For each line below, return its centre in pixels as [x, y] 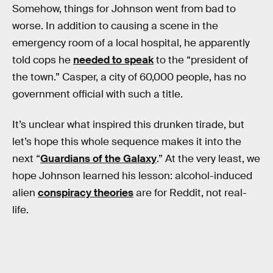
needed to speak [113, 60]
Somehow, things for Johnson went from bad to [124, 9]
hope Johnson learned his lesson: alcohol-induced [132, 175]
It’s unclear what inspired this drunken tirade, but [128, 124]
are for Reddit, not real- [190, 193]
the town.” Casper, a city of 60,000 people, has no [129, 77]
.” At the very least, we [208, 158]
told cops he [43, 60]
